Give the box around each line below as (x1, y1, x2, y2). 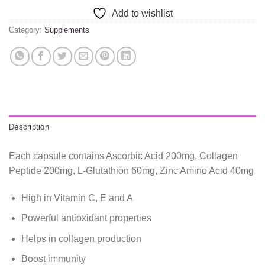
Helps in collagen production (21, 233, 141, 244)
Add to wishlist (112, 8, 173, 18)
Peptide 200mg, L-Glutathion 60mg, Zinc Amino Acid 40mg (9, 165, 254, 176)
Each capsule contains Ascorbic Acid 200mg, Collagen (9, 150, 238, 161)
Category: (9, 25, 44, 34)
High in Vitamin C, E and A (21, 192, 133, 203)
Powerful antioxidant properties (21, 213, 151, 224)
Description (9, 122, 49, 131)
